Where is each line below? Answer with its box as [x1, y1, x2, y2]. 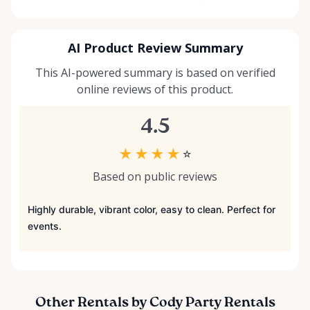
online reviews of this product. [77, 82, 233, 98]
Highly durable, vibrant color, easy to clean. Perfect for [28, 203, 275, 216]
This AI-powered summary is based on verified [35, 65, 275, 81]
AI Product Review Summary [67, 39, 243, 57]
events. [28, 220, 62, 232]
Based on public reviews [93, 169, 217, 185]
